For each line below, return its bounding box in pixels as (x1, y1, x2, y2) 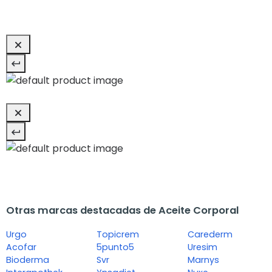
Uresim (187, 241, 217, 254)
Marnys (187, 254, 219, 267)
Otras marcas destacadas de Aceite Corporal (6, 203, 239, 218)
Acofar (6, 241, 36, 254)
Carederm (187, 228, 233, 241)
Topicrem (97, 228, 140, 241)
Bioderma (6, 254, 49, 267)
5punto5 (97, 241, 135, 254)
